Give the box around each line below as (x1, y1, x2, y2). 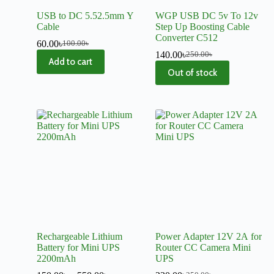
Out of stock (168, 67, 217, 78)
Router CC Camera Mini (155, 242, 251, 253)
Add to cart (49, 56, 92, 67)
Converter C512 (155, 32, 218, 43)
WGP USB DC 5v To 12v (155, 10, 258, 21)
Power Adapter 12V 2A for (155, 231, 262, 242)
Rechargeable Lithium (37, 231, 122, 242)
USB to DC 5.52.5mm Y (37, 10, 134, 21)
